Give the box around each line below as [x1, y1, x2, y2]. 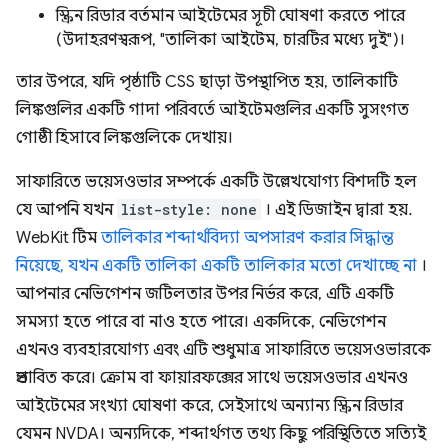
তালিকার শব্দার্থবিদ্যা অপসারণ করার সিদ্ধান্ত [101, 227, 394, 248]
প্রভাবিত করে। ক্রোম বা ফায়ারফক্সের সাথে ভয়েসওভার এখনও [16, 367, 408, 388]
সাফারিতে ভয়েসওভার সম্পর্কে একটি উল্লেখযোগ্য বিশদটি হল [16, 171, 417, 192]
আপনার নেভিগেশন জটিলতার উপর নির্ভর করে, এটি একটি [16, 283, 394, 304]
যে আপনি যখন [16, 199, 117, 220]
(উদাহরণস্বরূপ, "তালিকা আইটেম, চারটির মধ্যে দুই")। [56, 29, 405, 50]
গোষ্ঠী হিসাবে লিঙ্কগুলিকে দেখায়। [16, 127, 233, 148]
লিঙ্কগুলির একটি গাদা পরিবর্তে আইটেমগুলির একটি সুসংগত [16, 99, 409, 120]
